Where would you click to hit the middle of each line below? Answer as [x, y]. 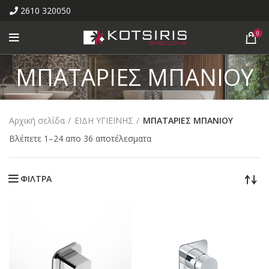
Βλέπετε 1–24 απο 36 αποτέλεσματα [80, 138]
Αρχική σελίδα [37, 120]
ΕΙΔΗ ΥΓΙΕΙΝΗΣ [104, 120]
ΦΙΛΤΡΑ [36, 179]
